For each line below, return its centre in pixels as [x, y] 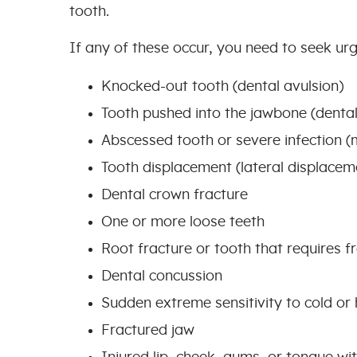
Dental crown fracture [175, 195]
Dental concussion [162, 276]
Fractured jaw [148, 330]
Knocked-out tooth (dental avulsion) [223, 86]
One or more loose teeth [183, 222]
